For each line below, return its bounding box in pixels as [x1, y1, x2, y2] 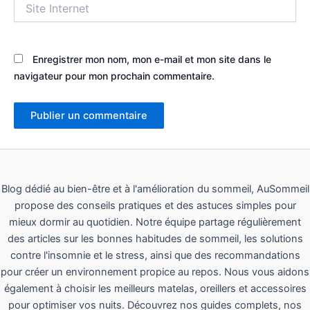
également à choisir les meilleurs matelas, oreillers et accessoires [3, 282, 307, 295]
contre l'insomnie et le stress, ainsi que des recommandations [10, 249, 300, 262]
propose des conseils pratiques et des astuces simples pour [14, 199, 296, 212]
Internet [13, 8, 48, 20]
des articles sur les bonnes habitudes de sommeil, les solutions [7, 232, 303, 246]
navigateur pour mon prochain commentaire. [14, 70, 215, 82]
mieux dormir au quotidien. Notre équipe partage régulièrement [9, 216, 301, 229]
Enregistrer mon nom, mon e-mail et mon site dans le [33, 53, 271, 66]
